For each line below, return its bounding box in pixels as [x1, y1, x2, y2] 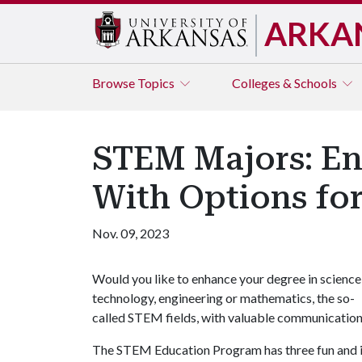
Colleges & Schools [232, 75, 339, 90]
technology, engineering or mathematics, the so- [92, 290, 355, 305]
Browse [92, 75, 137, 90]
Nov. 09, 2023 [92, 225, 169, 241]
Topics [137, 75, 177, 90]
